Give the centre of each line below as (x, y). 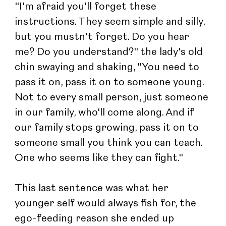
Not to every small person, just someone (113, 98)
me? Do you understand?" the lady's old (110, 52)
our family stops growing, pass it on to (108, 128)
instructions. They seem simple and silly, (111, 22)
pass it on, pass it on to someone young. (111, 82)
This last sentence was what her (93, 188)
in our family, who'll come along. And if (106, 113)
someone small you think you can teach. (110, 143)
